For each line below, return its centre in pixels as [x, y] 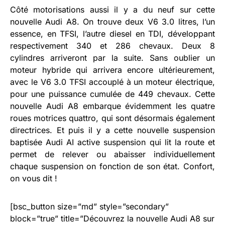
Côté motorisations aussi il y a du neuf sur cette [113, 9]
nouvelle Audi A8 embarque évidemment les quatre [113, 106]
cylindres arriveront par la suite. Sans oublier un [113, 58]
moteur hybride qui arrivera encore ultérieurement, [113, 70]
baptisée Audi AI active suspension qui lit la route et [113, 142]
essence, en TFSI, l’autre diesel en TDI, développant [113, 33]
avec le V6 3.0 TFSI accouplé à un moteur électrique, [113, 82]
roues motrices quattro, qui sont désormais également [113, 118]
